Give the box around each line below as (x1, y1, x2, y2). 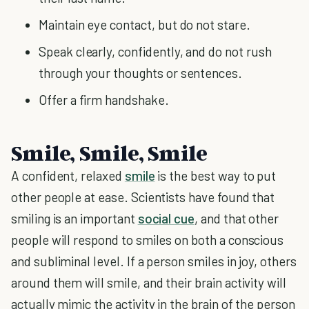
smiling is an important (11, 210, 138, 226)
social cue (137, 210, 195, 226)
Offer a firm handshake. (39, 92, 169, 108)
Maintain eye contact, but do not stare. (39, 17, 250, 32)
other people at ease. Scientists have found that (11, 189, 275, 205)
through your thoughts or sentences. (39, 65, 243, 81)
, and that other (195, 210, 279, 226)
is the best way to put (154, 168, 277, 183)
